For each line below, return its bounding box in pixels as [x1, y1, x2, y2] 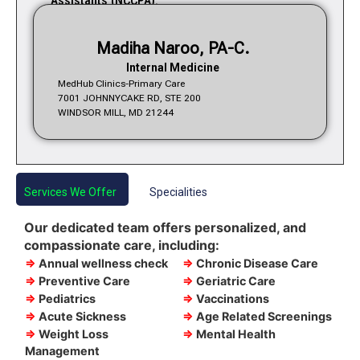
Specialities [149, 186, 207, 199]
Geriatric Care [194, 274, 276, 288]
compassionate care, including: [24, 237, 219, 254]
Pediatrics [36, 292, 96, 306]
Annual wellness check [36, 256, 168, 271]
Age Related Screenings [194, 309, 332, 324]
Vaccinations [194, 292, 269, 306]
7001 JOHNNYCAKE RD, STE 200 [58, 92, 201, 104]
